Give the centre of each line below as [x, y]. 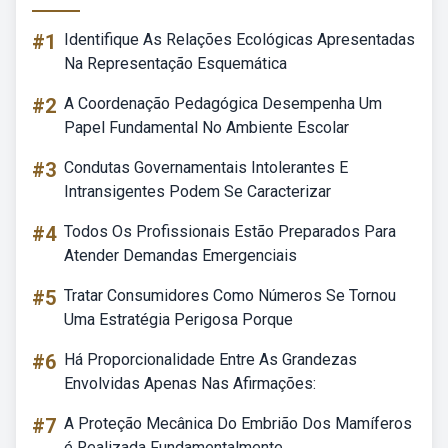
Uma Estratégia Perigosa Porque [178, 319]
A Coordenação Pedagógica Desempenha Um [223, 103]
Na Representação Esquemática [175, 63]
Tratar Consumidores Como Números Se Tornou [230, 295]
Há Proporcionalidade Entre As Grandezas [210, 359]
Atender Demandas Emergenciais [180, 255]
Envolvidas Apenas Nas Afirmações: [190, 383]
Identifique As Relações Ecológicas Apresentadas [239, 39]
